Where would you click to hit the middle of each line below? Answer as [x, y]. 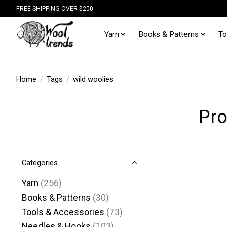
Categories [40, 163]
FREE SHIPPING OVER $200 [55, 8]
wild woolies [93, 79]
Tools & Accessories [63, 212]
